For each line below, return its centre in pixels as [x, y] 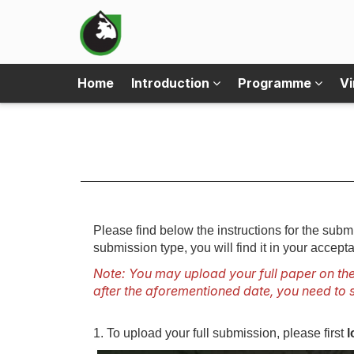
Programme [276, 83]
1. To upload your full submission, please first [220, 333]
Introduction [172, 83]
